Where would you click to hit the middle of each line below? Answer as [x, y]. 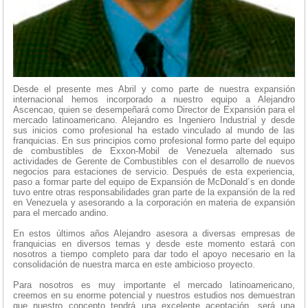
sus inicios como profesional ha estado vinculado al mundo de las [154, 131]
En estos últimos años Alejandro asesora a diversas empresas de [154, 234]
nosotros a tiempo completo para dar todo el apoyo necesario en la [154, 254]
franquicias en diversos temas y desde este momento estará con [154, 244]
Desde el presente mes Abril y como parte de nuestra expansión [154, 89]
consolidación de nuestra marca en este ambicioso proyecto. [134, 265]
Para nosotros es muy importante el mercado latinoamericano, [154, 285]
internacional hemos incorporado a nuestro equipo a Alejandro [154, 100]
